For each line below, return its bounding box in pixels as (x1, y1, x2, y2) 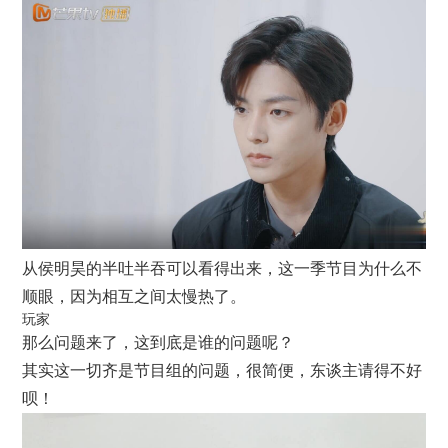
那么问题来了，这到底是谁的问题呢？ (22, 333, 295, 351)
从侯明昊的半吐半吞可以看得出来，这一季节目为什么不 (22, 259, 423, 277)
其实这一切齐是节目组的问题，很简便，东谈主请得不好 (22, 361, 423, 379)
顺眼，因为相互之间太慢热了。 (22, 287, 247, 305)
